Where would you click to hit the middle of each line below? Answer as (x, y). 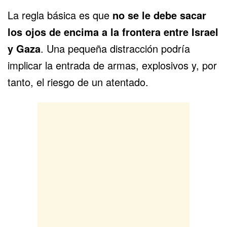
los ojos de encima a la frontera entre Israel (113, 32)
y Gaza (24, 49)
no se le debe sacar (158, 15)
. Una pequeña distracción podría (115, 49)
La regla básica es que (59, 15)
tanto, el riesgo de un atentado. (78, 82)
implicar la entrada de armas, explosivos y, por (112, 65)
